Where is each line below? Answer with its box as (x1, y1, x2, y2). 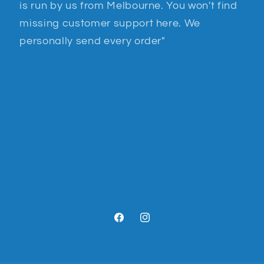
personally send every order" (19, 35, 166, 47)
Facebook (112, 219, 156, 229)
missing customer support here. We (19, 18, 201, 29)
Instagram (138, 219, 183, 229)
